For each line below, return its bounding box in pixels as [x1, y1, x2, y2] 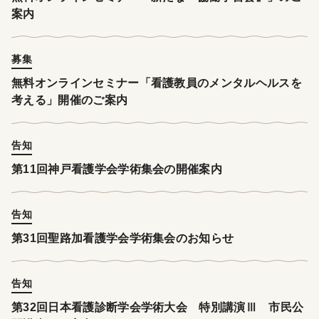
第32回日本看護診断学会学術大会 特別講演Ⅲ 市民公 [11, 301, 304, 314]
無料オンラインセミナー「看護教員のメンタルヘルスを [11, 77, 302, 90]
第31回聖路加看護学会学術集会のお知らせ [11, 232, 234, 245]
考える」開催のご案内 [11, 94, 128, 107]
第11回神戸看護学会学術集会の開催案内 [11, 163, 223, 176]
